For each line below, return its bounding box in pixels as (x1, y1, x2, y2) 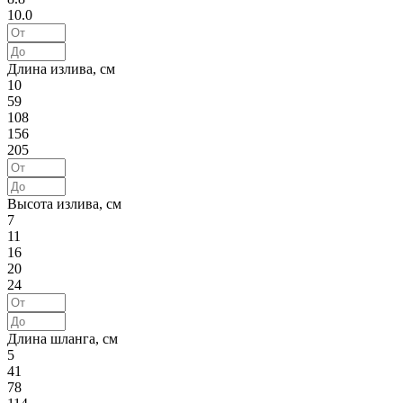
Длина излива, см (7, 60, 115, 76)
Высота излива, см (7, 195, 121, 211)
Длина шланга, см (7, 330, 118, 346)
